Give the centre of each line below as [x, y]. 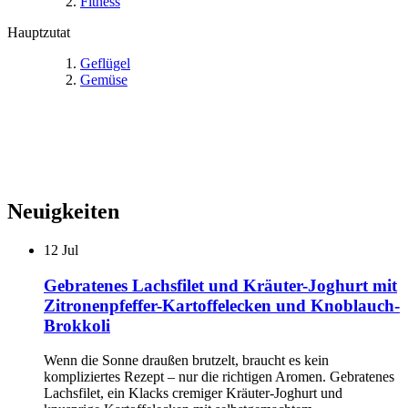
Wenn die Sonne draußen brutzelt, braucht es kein [186, 361]
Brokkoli [77, 325]
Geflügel [105, 64]
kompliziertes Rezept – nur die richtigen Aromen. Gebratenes [219, 377]
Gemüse [104, 80]
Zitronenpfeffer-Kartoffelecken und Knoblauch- [222, 305]
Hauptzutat [39, 33]
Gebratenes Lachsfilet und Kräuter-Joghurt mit [220, 285]
